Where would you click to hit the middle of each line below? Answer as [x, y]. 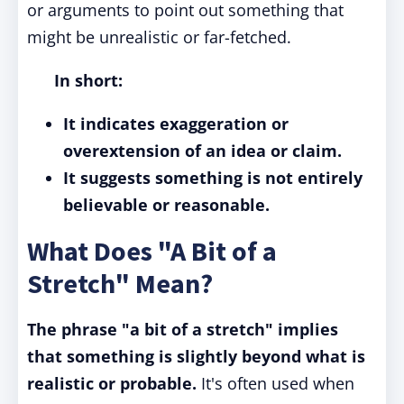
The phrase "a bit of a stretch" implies [183, 329]
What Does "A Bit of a [152, 251]
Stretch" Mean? [120, 283]
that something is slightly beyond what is [196, 356]
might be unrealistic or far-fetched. [159, 37]
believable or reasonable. [166, 205]
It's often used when [275, 383]
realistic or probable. [112, 383]
